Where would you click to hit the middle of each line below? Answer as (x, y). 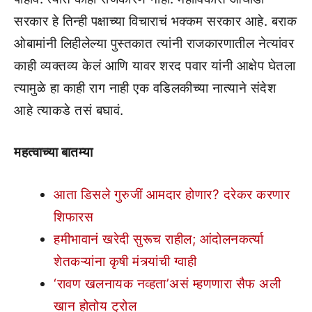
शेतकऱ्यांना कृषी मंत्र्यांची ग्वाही (125, 261)
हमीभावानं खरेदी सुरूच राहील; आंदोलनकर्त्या (159, 239)
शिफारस (73, 217)
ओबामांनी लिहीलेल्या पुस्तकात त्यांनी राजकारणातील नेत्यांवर (154, 43)
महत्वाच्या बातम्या (54, 152)
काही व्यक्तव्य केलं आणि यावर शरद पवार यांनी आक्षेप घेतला (155, 65)
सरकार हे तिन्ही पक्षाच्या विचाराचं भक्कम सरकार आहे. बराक (155, 21)
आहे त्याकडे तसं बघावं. (69, 110)
